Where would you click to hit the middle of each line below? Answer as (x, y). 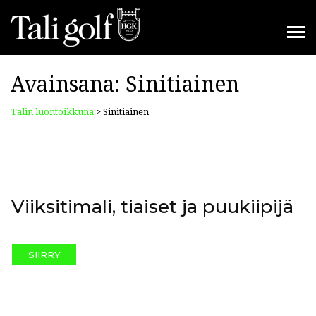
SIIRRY (44, 254)
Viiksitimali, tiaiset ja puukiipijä (152, 207)
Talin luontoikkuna (52, 112)
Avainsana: (68, 84)
